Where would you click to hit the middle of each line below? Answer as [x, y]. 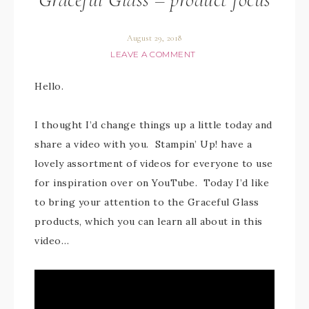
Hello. [49, 86]
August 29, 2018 [154, 38]
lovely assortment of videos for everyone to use [154, 163]
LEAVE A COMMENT [153, 54]
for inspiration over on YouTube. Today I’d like [152, 183]
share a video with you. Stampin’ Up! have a [143, 144]
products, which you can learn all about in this [149, 221]
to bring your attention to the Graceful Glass [147, 202]
